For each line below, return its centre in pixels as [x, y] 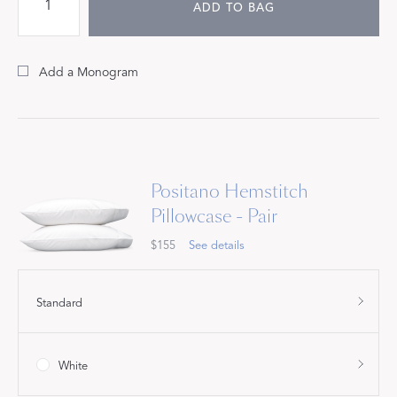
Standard [59, 304]
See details [217, 245]
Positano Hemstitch [230, 191]
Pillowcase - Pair [214, 216]
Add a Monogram [89, 73]
